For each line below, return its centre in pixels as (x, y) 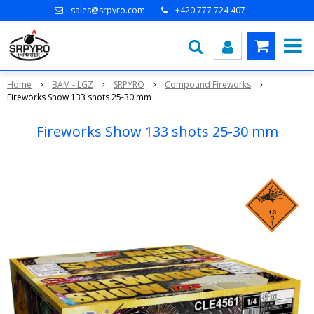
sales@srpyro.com (108, 10)
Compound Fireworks (208, 84)
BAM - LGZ (73, 84)
